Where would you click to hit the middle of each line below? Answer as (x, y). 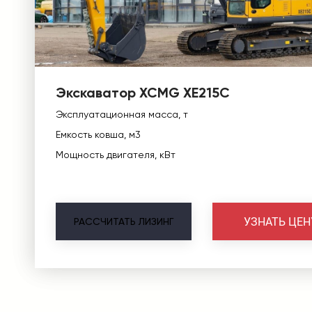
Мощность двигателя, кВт (116, 155)
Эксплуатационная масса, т (122, 114)
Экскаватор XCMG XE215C (143, 93)
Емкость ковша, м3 (98, 134)
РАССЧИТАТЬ (105, 221)
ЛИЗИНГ (156, 221)
